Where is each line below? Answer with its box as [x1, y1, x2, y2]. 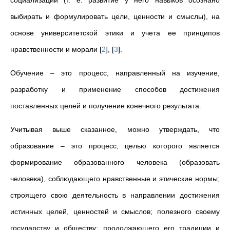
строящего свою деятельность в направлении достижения [10, 191, 220, 199]
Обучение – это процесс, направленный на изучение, [10, 69, 220, 77]
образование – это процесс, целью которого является [10, 142, 220, 150]
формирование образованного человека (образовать [10, 158, 220, 166]
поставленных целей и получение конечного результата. [10, 102, 201, 110]
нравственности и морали [10, 45, 100, 53]
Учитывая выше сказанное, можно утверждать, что [10, 125, 220, 133]
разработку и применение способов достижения [10, 85, 220, 93]
